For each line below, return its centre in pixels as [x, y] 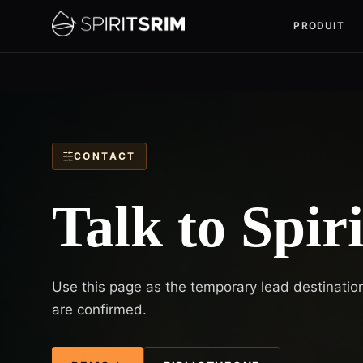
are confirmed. [99, 310]
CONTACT [105, 156]
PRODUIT [319, 26]
